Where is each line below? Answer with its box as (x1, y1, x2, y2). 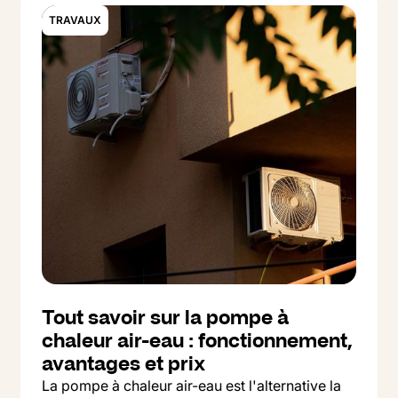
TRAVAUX (49, 13, 101, 28)
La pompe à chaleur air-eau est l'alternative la (42, 377, 341, 395)
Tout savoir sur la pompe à (42, 301, 289, 333)
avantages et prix (42, 347, 205, 379)
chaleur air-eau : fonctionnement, (42, 324, 353, 356)
